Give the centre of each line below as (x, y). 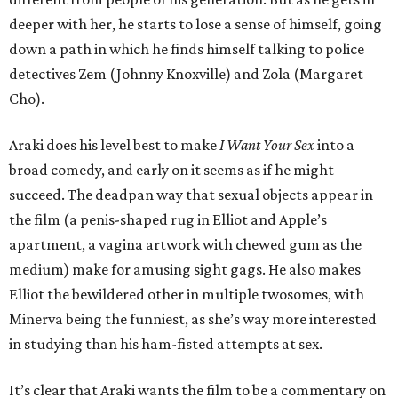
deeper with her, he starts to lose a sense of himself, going (195, 24)
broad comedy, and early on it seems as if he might (171, 170)
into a (336, 145)
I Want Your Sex (268, 145)
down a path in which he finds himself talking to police (187, 49)
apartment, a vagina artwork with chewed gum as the (185, 245)
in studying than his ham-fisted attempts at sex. (166, 344)
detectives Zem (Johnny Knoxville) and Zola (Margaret (186, 74)
